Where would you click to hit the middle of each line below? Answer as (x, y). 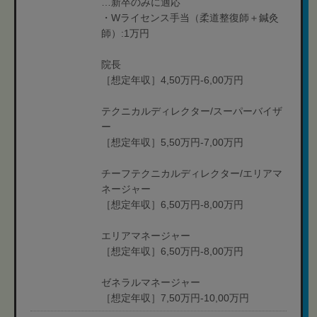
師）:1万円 (125, 33)
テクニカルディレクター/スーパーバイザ (192, 111)
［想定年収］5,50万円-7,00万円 (172, 142)
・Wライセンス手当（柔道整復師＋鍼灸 (190, 18)
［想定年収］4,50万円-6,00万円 (172, 80)
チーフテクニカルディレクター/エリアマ (192, 173)
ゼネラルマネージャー (151, 282)
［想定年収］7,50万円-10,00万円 (175, 298)
